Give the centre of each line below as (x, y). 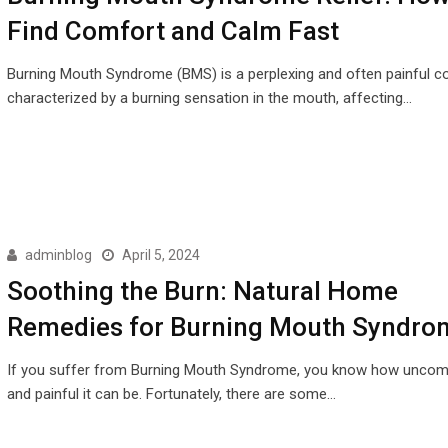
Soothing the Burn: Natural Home (202, 291)
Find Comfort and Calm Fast (172, 31)
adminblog (58, 255)
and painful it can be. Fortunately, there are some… (171, 394)
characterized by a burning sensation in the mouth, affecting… (209, 98)
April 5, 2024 (160, 255)
